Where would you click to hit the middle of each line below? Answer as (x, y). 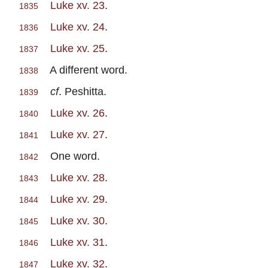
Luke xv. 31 (77, 242)
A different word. (83, 70)
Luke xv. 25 (77, 48)
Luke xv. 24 (77, 27)
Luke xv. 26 (77, 113)
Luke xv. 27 (77, 135)
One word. (69, 156)
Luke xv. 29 (77, 199)
